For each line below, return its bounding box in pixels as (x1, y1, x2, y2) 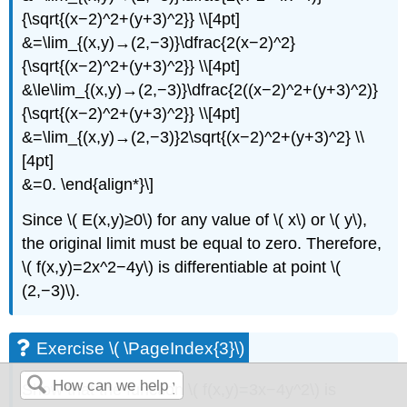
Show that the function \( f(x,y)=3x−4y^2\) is (22, 380, 337, 399)
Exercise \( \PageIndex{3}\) (36, 338, 245, 358)
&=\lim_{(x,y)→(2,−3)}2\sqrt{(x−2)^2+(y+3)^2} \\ (22, 128, 365, 147)
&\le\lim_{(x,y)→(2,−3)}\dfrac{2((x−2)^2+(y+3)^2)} (22, 81, 379, 100)
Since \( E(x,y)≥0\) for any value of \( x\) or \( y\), (22, 210, 368, 229)
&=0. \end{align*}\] (22, 175, 154, 194)
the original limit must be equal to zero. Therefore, (22, 233, 382, 253)
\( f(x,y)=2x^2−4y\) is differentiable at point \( (22, 257, 342, 276)
